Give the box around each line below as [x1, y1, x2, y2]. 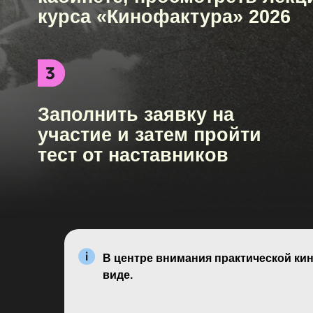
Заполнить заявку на [33, 26, 209, 45]
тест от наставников [33, 61, 204, 81]
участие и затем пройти [33, 43, 233, 63]
